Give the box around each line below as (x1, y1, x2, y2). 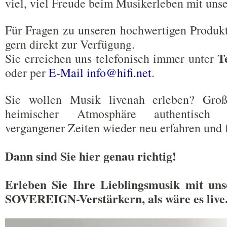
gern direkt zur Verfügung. (5, 36, 135, 52)
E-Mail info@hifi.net (49, 64, 152, 81)
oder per (5, 64, 49, 81)
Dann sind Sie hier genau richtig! (5, 147, 176, 165)
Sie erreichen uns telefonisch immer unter (5, 50, 218, 66)
